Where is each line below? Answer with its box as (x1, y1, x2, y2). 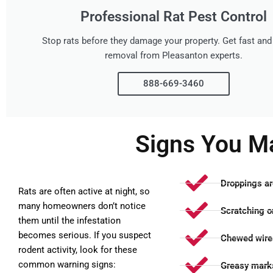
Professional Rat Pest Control (80, 9, 267, 25)
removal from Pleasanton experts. (105, 50, 243, 61)
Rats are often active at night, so (18, 186, 150, 197)
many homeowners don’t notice (18, 200, 146, 211)
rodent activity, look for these (18, 244, 137, 255)
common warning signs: (18, 259, 116, 270)
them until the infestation (18, 215, 121, 226)
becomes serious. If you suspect (18, 230, 151, 241)
